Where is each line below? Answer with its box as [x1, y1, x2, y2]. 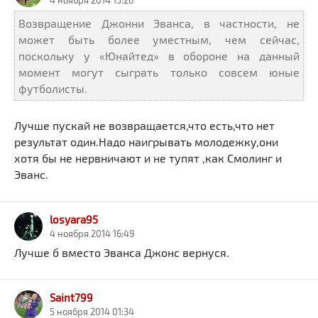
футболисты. [18, 82, 87, 95]
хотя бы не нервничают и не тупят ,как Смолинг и [14, 151, 282, 165]
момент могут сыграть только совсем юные [18, 65, 300, 79]
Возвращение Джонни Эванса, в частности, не [18, 16, 300, 30]
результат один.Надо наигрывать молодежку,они [14, 135, 278, 148]
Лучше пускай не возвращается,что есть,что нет [14, 119, 275, 132]
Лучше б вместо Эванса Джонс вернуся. [14, 246, 229, 260]
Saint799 [50, 291, 93, 305]
